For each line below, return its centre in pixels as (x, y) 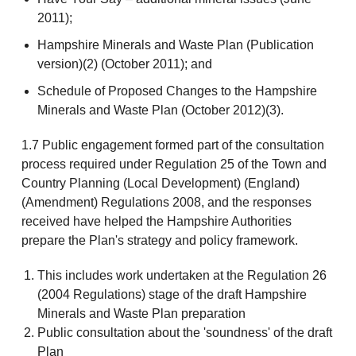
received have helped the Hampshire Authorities (156, 222)
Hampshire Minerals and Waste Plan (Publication (175, 45)
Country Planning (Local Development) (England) (160, 184)
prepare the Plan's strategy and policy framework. (159, 241)
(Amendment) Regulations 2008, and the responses (166, 203)
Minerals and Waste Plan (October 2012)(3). (160, 110)
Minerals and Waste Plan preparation (141, 314)
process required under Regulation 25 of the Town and (174, 164)
